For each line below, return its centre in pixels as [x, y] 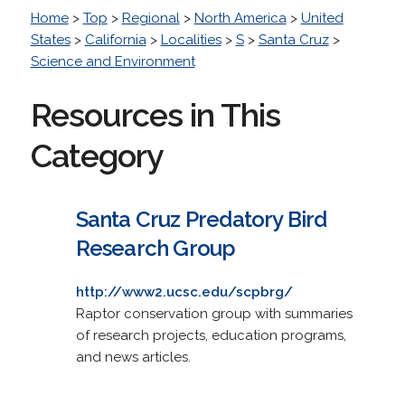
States [50, 39]
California [115, 39]
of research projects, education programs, [211, 335]
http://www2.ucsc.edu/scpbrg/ [184, 292]
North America [240, 18]
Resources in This [155, 114]
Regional [151, 18]
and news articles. [133, 357]
